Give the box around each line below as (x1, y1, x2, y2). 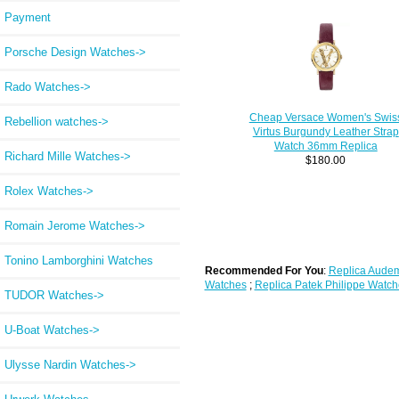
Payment (4, 10, 51, 24)
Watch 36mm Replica (273, 140, 378, 152)
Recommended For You (204, 265, 323, 277)
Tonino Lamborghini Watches (4, 253, 153, 267)
